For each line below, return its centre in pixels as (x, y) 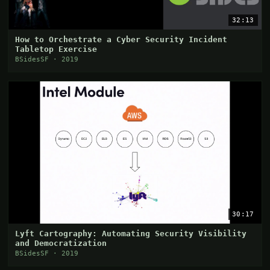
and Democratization (61, 243)
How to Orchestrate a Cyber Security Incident (121, 40)
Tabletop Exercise (56, 49)
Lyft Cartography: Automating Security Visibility (131, 233)
